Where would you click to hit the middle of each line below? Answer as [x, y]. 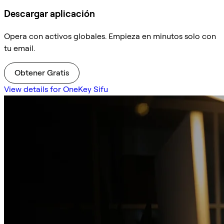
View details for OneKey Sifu [56, 89]
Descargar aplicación [49, 13]
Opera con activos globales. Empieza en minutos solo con [110, 36]
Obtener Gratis [42, 72]
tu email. [19, 48]
